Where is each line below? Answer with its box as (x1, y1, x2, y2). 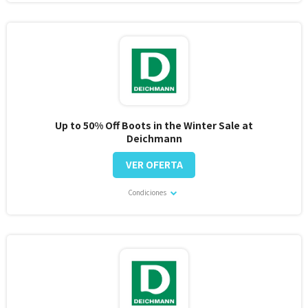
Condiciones (128, 187, 168, 198)
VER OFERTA (125, 157, 183, 172)
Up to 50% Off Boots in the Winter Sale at (55, 118, 253, 133)
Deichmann (126, 131, 182, 146)
